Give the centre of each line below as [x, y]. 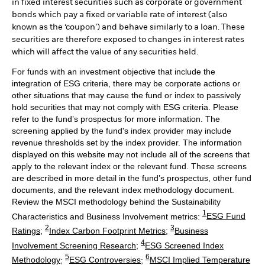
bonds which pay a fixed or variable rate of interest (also [119, 14]
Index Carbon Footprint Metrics [107, 230]
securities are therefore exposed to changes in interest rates [128, 39]
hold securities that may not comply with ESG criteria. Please [125, 107]
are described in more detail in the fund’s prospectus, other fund [132, 178]
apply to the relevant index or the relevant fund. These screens [129, 166]
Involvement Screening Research [74, 245]
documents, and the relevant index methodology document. [123, 190]
